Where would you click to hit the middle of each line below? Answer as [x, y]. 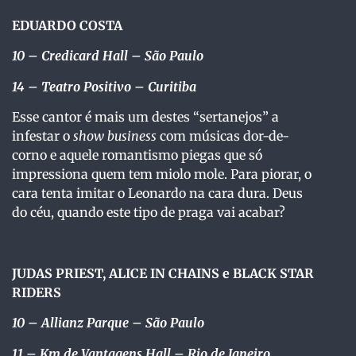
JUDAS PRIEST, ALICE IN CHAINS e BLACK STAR [163, 273]
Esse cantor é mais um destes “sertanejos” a [145, 116]
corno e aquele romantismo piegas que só [137, 155]
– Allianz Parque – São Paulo [116, 323]
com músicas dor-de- [223, 135]
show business [115, 135]
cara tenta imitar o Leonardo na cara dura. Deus [157, 193]
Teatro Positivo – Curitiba [119, 86]
